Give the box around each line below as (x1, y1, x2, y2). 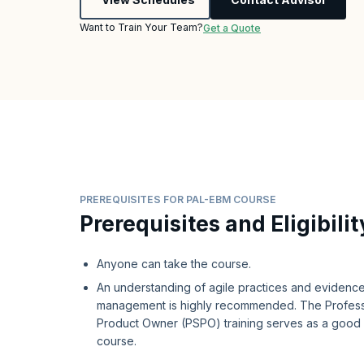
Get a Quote (203, 22, 261, 35)
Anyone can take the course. (97, 257, 251, 271)
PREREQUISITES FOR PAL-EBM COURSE (80, 193, 276, 206)
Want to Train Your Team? (80, 21, 203, 34)
